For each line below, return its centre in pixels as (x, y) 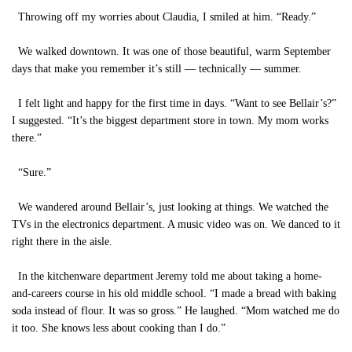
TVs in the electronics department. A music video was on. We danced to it (176, 224)
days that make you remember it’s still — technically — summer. (157, 69)
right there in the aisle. (62, 242)
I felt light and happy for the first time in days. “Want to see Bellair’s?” (174, 103)
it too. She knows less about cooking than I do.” (119, 328)
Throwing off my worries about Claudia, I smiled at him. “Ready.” (164, 17)
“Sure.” (31, 172)
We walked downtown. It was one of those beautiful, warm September (171, 51)
